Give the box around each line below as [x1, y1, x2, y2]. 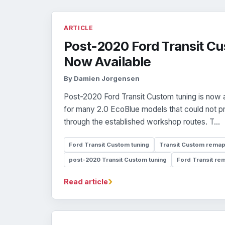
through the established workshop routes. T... [64, 117, 220, 127]
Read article [64, 177, 108, 186]
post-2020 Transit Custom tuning [69, 156, 167, 163]
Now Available [64, 54, 151, 70]
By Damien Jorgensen [64, 74, 140, 83]
